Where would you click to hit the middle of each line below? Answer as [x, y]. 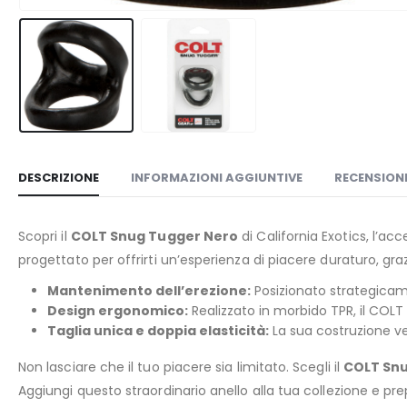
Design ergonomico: [118, 311]
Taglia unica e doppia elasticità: [158, 331]
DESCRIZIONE [59, 178]
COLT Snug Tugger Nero [154, 237]
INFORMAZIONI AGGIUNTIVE [217, 178]
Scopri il [45, 237]
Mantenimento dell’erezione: [149, 291]
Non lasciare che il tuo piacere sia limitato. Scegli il [181, 367]
